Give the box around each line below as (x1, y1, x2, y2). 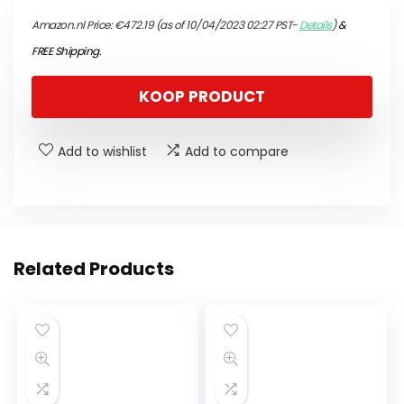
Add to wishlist (58, 142, 147, 161)
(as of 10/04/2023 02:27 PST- (153, 17, 299, 33)
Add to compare (185, 142, 289, 161)
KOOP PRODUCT (139, 86, 265, 108)
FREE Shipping (32, 43, 99, 60)
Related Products (14, 256, 174, 282)
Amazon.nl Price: (32, 17, 115, 33)
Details (299, 17, 332, 33)
